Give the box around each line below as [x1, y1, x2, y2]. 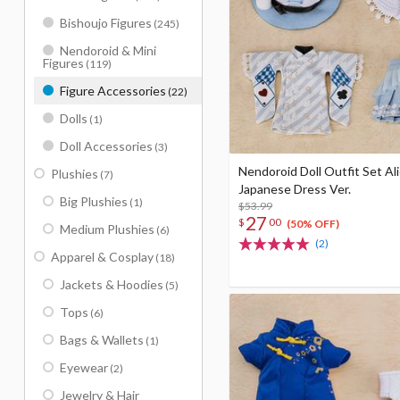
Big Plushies [60, 194, 128, 209]
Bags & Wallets [60, 332, 144, 347]
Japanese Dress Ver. [238, 181, 351, 196]
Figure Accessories [60, 83, 166, 98]
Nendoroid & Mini [60, 43, 156, 58]
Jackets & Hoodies [60, 277, 163, 292]
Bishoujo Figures [60, 15, 152, 30]
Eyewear [60, 360, 108, 375]
